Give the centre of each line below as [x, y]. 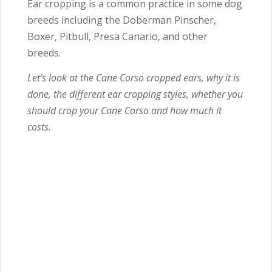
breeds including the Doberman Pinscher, [122, 20]
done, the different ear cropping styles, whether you [135, 94]
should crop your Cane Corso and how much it [124, 110]
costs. [39, 127]
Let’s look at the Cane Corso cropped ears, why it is [134, 78]
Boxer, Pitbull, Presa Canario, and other [117, 36]
